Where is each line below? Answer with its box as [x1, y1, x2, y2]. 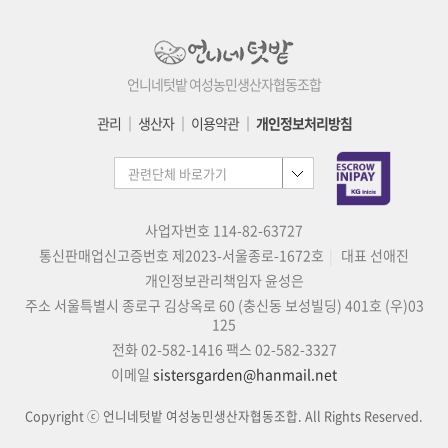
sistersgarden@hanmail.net [153, 363, 337, 384]
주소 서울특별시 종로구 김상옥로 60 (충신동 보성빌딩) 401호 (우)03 [24, 294, 424, 315]
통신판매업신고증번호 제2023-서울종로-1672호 [39, 244, 324, 265]
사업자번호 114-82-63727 [145, 219, 303, 240]
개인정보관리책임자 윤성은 [144, 269, 304, 290]
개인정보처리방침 [255, 113, 352, 134]
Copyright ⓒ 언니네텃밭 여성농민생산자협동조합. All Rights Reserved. [25, 405, 423, 425]
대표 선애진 [341, 244, 409, 265]
